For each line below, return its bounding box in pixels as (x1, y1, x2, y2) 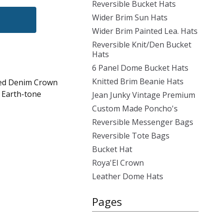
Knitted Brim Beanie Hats (92, 76, 184, 87)
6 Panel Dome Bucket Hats (92, 62, 188, 73)
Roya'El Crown (92, 157, 144, 168)
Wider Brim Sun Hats (92, 12, 168, 23)
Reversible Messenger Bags (92, 117, 193, 127)
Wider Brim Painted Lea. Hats (92, 26, 198, 36)
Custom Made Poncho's (92, 103, 178, 114)
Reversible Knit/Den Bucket (92, 39, 191, 50)
